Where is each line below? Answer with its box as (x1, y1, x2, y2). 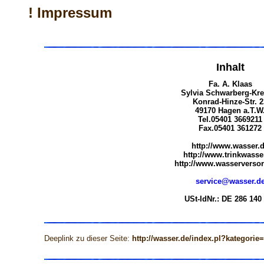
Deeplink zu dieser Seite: (44, 234, 132, 243)
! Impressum (28, 5, 112, 21)
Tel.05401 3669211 (198, 115, 262, 124)
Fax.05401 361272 (199, 124, 262, 133)
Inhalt (216, 61, 245, 73)
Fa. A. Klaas (208, 80, 252, 88)
